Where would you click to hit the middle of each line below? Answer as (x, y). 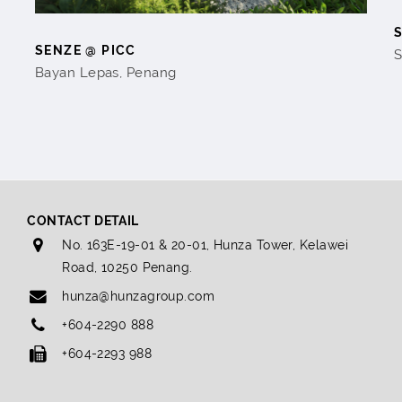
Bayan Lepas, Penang (106, 72)
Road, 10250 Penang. (127, 267)
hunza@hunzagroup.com (139, 296)
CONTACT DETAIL (83, 220)
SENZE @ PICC (86, 50)
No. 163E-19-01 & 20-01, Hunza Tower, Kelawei (205, 245)
